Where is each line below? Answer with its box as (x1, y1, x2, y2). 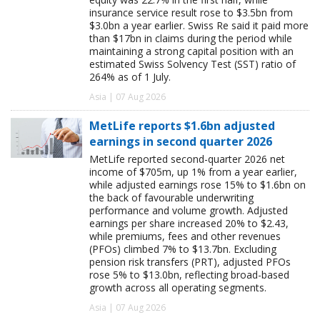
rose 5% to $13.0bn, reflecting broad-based (89, 267, 289, 281)
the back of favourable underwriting (89, 190, 254, 204)
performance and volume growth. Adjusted (89, 203, 288, 217)
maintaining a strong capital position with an (89, 44, 294, 58)
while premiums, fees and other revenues (89, 229, 281, 243)
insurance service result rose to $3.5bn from (89, 5, 293, 19)
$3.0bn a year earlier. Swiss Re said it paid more (89, 18, 309, 32)
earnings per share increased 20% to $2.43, (89, 216, 289, 230)
